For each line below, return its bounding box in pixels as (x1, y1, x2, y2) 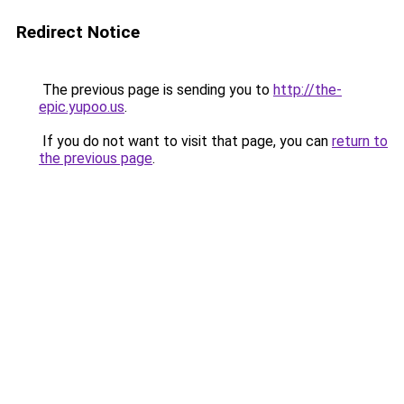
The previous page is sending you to (39, 81, 273, 98)
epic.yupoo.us (39, 98, 124, 115)
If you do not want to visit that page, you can (39, 133, 332, 150)
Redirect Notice (16, 22, 140, 42)
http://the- (273, 81, 342, 98)
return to (332, 133, 388, 150)
